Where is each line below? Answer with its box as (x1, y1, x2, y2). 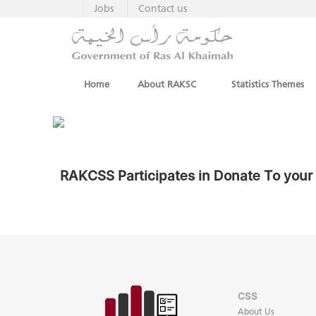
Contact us (138, 3, 187, 15)
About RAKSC (138, 78, 196, 90)
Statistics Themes (231, 78, 304, 90)
